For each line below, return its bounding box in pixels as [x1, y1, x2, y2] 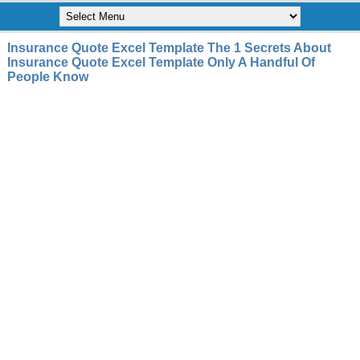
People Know [6, 70, 88, 84]
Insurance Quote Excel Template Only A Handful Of [6, 55, 315, 69]
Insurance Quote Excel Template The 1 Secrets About [6, 41, 331, 55]
